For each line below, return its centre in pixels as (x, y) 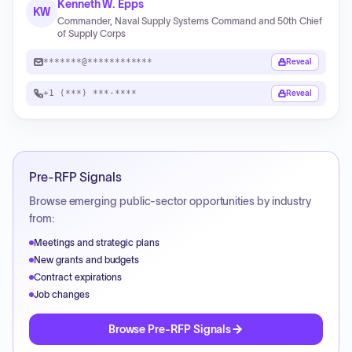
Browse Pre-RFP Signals (170, 329)
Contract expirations (78, 277)
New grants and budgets (87, 260)
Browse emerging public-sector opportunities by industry (170, 201)
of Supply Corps (92, 33)
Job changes (62, 294)
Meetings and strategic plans (97, 242)
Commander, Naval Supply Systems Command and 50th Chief (190, 21)
